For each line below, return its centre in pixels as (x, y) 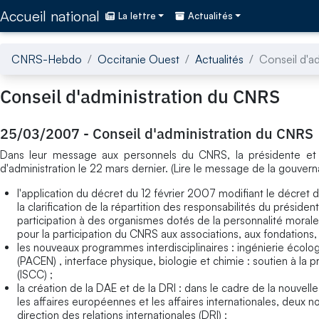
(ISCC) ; (35, 274)
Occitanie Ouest (138, 59)
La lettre (137, 16)
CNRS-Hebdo (47, 59)
